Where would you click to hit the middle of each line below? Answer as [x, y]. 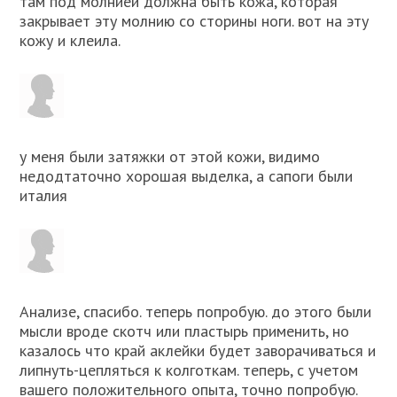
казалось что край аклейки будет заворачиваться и [198, 351]
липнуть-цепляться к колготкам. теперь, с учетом [189, 370]
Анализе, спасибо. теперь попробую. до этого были [196, 312]
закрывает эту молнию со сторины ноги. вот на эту [195, 21]
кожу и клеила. [70, 41]
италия [44, 196]
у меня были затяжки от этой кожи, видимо [170, 157]
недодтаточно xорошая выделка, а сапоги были [187, 176]
